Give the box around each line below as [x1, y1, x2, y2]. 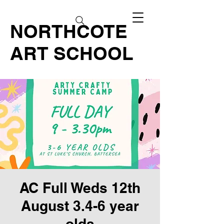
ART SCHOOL [10, 42, 133, 64]
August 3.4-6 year [21, 197, 139, 214]
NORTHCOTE [10, 20, 127, 42]
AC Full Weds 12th [19, 179, 140, 196]
